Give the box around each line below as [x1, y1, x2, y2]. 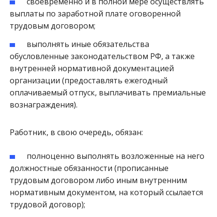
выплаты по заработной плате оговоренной [10, 8, 181, 19]
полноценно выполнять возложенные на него [27, 150, 205, 161]
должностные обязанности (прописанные [10, 162, 169, 173]
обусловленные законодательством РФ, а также [10, 50, 195, 62]
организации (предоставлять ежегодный [10, 75, 168, 86]
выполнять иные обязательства [27, 38, 150, 49]
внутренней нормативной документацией [10, 62, 174, 74]
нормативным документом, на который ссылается [10, 186, 203, 198]
